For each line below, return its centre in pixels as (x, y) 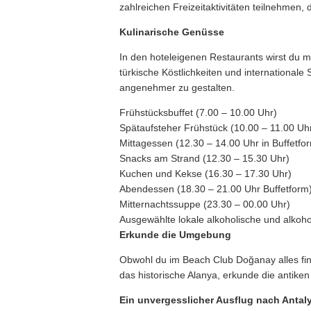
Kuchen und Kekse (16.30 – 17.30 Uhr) (205, 174)
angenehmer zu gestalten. (177, 87)
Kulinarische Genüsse (172, 32)
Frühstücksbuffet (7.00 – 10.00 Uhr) (198, 112)
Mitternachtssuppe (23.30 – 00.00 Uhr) (205, 204)
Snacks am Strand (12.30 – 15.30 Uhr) (204, 158)
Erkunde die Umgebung (175, 235)
